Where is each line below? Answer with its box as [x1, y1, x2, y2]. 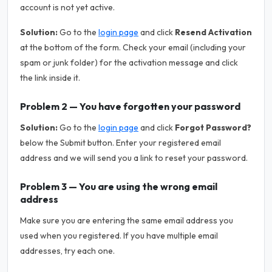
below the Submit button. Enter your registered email [20, 137, 221, 148]
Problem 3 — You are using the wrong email [20, 180, 217, 192]
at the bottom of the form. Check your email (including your [20, 42, 246, 53]
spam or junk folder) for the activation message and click [20, 57, 238, 68]
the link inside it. [20, 72, 80, 83]
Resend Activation [175, 27, 252, 38]
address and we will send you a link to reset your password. [20, 152, 248, 163]
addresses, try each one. [20, 245, 115, 256]
